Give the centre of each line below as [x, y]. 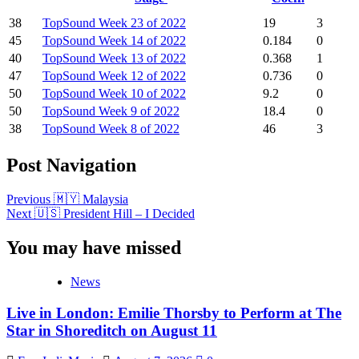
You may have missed [94, 247]
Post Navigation [71, 165]
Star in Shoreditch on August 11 [112, 330]
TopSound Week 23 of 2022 [114, 23]
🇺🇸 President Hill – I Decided [113, 214]
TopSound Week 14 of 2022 [114, 41]
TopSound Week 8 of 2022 [111, 129]
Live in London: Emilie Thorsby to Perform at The [174, 313]
